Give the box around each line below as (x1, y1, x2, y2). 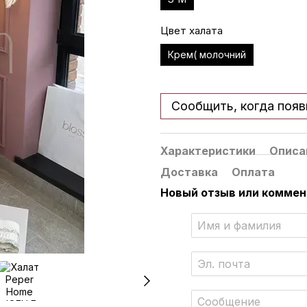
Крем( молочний (168, 49, 246, 60)
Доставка (160, 165, 218, 179)
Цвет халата (160, 24, 223, 37)
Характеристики (160, 144, 256, 158)
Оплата (232, 165, 275, 179)
